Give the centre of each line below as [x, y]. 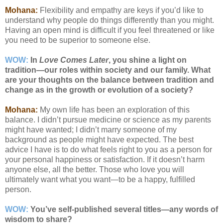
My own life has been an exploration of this [114, 110]
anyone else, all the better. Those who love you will [95, 170]
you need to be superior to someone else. [78, 40]
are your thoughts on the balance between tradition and [110, 80]
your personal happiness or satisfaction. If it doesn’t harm [105, 160]
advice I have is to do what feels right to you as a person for [109, 150]
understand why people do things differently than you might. [110, 20]
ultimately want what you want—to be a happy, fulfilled [100, 180]
